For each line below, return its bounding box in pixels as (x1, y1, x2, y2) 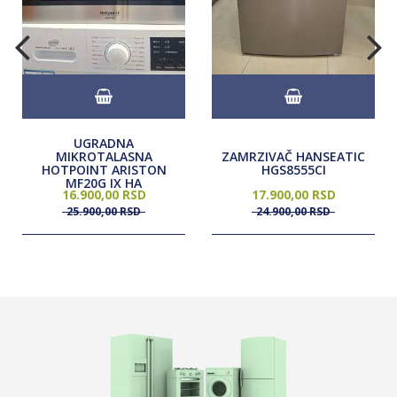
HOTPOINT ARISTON (41, 161, 167, 179)
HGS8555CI (261, 161, 326, 179)
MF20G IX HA (66, 175, 142, 192)
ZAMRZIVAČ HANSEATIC (222, 148, 365, 166)
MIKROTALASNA (55, 148, 152, 166)
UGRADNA (74, 135, 134, 152)
